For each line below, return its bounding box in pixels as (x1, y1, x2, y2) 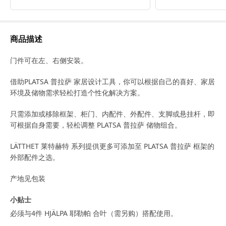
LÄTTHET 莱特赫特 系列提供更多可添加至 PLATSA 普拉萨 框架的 (10, 141, 214, 151)
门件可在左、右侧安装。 (10, 55, 88, 65)
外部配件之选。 (10, 152, 60, 162)
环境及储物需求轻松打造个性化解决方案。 (10, 88, 144, 97)
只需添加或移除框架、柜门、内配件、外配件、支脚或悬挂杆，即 (10, 109, 215, 119)
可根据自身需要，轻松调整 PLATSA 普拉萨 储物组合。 (10, 120, 182, 130)
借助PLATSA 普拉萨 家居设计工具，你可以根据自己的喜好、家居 (10, 77, 215, 86)
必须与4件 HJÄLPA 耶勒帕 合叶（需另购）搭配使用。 (10, 208, 178, 218)
